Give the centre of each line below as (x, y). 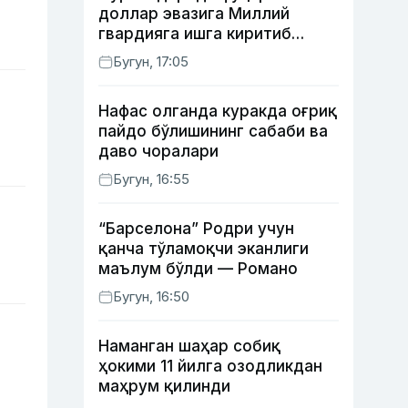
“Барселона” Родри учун (196, 229)
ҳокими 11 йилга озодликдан (210, 366)
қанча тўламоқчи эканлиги (204, 249)
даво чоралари (158, 151)
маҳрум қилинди (164, 386)
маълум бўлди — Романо (198, 269)
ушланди (133, 74)
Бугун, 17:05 (151, 61)
